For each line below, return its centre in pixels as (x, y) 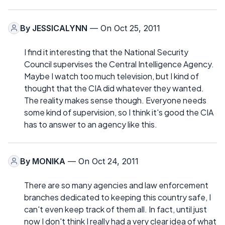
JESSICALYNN (60, 28)
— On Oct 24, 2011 (102, 161)
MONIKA (49, 161)
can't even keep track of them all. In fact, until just (116, 209)
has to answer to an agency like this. (91, 124)
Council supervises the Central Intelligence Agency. (119, 64)
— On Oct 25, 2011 (124, 28)
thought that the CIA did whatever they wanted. (114, 88)
